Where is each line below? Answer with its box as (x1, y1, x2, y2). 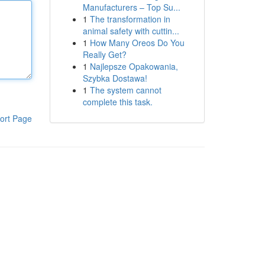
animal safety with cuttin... (82, 25, 179, 37)
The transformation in (89, 13, 170, 25)
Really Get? (82, 49, 127, 60)
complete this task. (82, 96, 153, 108)
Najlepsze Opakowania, (89, 60, 178, 72)
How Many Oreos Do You (89, 37, 185, 49)
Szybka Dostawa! (82, 72, 147, 84)
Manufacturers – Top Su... (82, 1, 180, 13)
